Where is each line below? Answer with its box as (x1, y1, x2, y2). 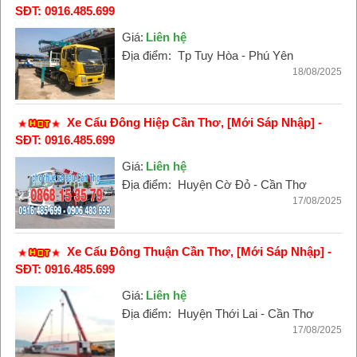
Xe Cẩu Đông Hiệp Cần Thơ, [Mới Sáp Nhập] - (66, 116, 322, 129)
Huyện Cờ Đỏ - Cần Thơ (177, 178, 307, 191)
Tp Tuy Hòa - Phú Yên (177, 49, 293, 62)
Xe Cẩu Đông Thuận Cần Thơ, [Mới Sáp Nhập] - (66, 245, 331, 258)
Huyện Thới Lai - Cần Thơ (177, 307, 314, 320)
